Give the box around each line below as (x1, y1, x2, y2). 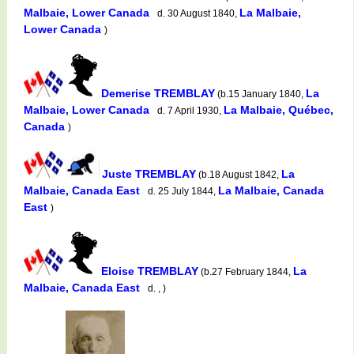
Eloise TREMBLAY (101, 264, 198, 277)
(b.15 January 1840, (215, 88, 306, 100)
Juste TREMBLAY (102, 167, 196, 180)
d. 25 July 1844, (143, 185, 218, 197)
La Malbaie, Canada (218, 183, 324, 197)
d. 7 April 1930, (153, 104, 224, 116)
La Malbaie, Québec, (224, 103, 333, 116)
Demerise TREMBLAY (101, 86, 215, 100)
